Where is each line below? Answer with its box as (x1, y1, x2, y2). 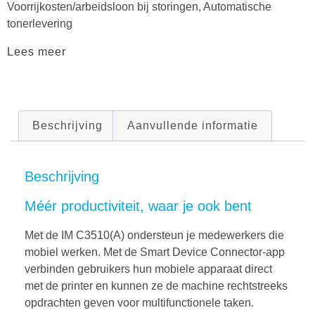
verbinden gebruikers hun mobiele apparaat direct (25, 262, 272, 275)
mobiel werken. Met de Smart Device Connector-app (25, 245, 285, 258)
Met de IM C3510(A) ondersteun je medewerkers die (25, 229, 284, 241)
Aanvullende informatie (127, 120, 258, 132)
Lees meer (7, 46, 66, 58)
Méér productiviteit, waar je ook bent (25, 198, 252, 214)
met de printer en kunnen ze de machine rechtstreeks (25, 279, 288, 292)
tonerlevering (7, 18, 72, 30)
